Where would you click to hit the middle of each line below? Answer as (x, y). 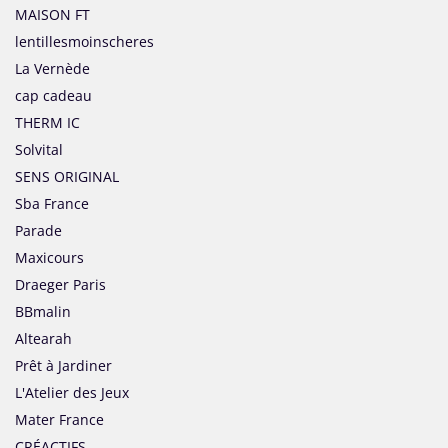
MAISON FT (52, 15)
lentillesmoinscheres (84, 42)
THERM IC (47, 123)
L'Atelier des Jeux (72, 393)
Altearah (43, 339)
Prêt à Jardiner (63, 366)
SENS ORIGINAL (67, 177)
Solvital (39, 150)
